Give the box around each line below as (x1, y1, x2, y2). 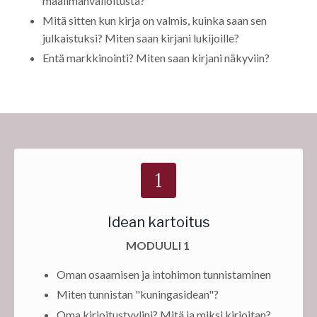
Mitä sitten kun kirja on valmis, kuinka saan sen (42, 13, 267, 28)
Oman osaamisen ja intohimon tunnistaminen (57, 267, 271, 282)
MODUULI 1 (125, 238, 190, 253)
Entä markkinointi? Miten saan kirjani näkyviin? (42, 51, 272, 65)
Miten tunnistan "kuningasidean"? (57, 287, 219, 301)
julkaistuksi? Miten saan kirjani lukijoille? (42, 31, 239, 45)
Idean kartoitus (107, 214, 210, 231)
